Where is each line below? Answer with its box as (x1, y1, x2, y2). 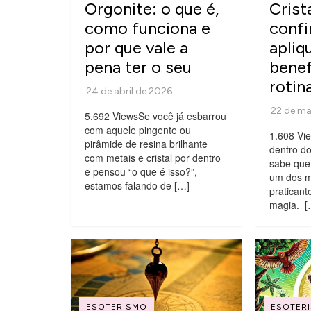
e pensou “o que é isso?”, (85, 164, 197, 178)
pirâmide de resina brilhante (85, 136, 208, 151)
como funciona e (85, 17, 210, 38)
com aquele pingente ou (85, 122, 191, 137)
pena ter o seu (85, 56, 192, 77)
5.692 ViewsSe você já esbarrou (85, 108, 226, 123)
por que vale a (85, 37, 188, 58)
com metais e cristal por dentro (85, 150, 221, 165)
